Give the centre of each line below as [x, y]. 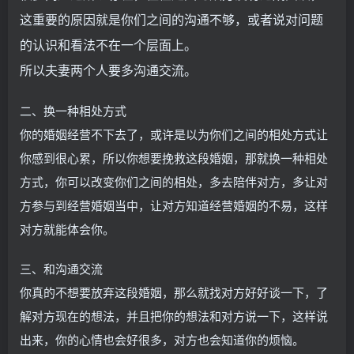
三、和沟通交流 [61, 268]
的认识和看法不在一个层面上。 [108, 44]
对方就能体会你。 [67, 228]
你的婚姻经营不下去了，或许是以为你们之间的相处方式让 [174, 134]
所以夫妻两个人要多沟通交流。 [108, 70]
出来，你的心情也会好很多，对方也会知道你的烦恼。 [162, 339]
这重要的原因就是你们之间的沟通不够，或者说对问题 [171, 19]
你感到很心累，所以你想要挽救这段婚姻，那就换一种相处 [174, 157]
